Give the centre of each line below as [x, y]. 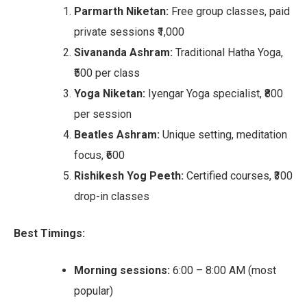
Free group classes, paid [229, 11]
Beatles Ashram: [117, 134]
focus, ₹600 [99, 155]
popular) [94, 291]
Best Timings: [49, 233]
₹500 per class [107, 73]
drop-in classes [112, 196]
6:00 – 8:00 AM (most [224, 270]
